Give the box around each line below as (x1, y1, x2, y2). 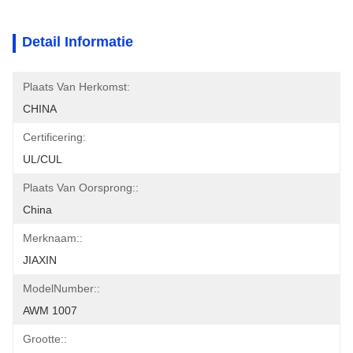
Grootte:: (23, 333, 67, 345)
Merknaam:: (23, 232, 83, 244)
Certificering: (23, 131, 86, 143)
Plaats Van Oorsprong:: (23, 181, 139, 194)
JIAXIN (23, 254, 57, 266)
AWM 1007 (23, 304, 77, 317)
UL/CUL (23, 153, 62, 165)
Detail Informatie (22, 34, 133, 50)
